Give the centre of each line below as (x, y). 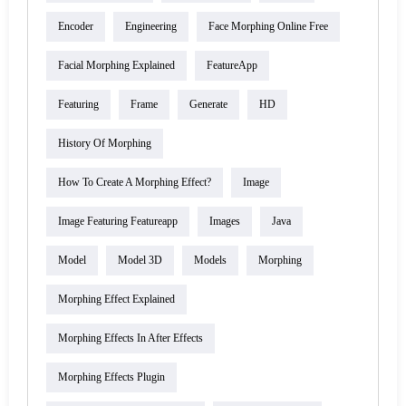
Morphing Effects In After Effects (130, 338)
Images (225, 222)
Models (210, 261)
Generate (208, 105)
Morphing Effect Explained (116, 300)
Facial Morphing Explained (116, 66)
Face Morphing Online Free (268, 27)
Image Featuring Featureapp (118, 222)
